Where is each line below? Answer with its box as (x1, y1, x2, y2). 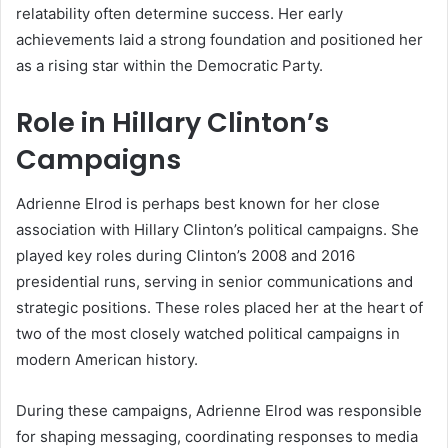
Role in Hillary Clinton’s (16, 103, 329, 141)
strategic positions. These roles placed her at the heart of (16, 298, 423, 318)
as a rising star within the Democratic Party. (16, 55, 323, 75)
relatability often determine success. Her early (16, 3, 343, 23)
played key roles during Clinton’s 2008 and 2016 (16, 246, 355, 266)
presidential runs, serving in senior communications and (16, 272, 413, 292)
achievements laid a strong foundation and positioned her (16, 29, 423, 49)
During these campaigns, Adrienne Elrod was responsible (16, 401, 422, 421)
